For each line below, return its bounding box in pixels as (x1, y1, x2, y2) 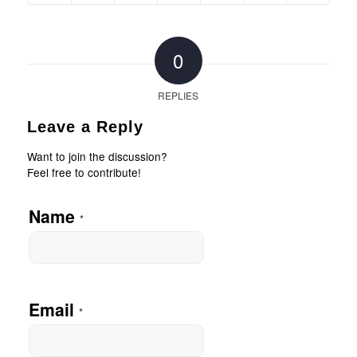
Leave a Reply (26, 118, 143, 136)
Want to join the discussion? (26, 148, 167, 165)
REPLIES (158, 88, 199, 103)
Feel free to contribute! (26, 164, 141, 181)
